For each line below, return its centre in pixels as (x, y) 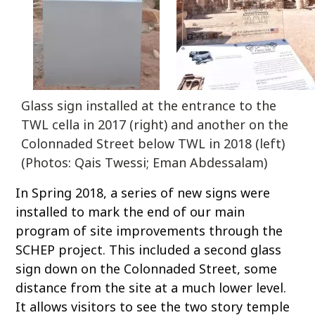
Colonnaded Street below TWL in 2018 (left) (153, 143)
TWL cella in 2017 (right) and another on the (155, 124)
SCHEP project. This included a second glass (149, 249)
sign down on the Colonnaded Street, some (147, 268)
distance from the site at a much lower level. (151, 287)
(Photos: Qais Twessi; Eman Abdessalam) (144, 162)
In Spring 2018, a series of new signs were (143, 192)
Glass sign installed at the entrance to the (149, 105)
